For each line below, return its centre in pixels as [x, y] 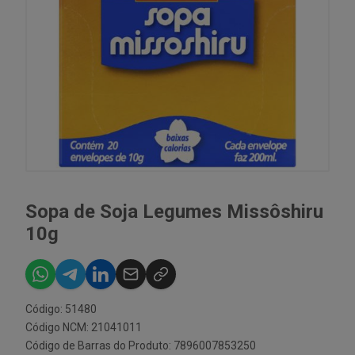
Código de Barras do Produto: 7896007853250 [141, 345]
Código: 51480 [61, 309]
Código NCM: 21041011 [84, 327]
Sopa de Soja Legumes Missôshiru [174, 212]
